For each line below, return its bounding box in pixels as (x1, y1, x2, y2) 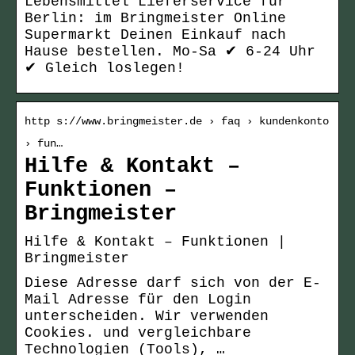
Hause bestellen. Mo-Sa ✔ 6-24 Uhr (25, 44, 315, 60)
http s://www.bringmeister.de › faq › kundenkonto (25, 115, 329, 128)
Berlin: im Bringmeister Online (25, 10, 286, 27)
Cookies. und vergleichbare (25, 325, 251, 342)
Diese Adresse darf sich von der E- (25, 275, 321, 292)
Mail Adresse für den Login (25, 292, 251, 308)
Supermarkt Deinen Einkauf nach (25, 27, 286, 44)
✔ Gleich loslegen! (25, 60, 185, 77)
